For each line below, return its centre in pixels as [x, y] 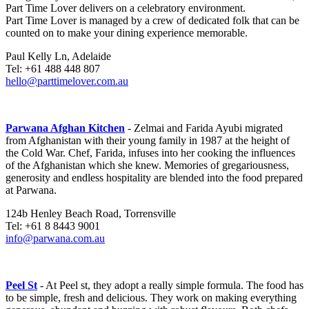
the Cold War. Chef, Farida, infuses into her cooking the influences [150, 153]
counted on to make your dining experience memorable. [127, 33]
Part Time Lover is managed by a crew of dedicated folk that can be [152, 21]
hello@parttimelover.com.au [67, 81]
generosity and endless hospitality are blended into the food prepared [154, 178]
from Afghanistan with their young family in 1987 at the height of [148, 141]
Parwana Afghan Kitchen [65, 128]
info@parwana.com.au [55, 239]
